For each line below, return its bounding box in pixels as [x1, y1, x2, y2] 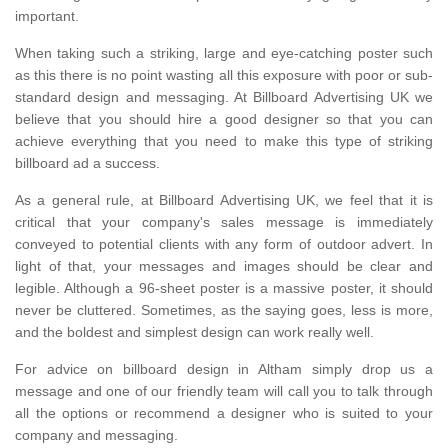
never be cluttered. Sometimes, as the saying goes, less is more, [15, 301, 433, 318]
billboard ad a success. [15, 154, 164, 171]
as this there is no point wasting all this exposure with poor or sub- [15, 66, 433, 83]
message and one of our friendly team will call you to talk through [15, 382, 433, 399]
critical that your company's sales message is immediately [15, 213, 433, 230]
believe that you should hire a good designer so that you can [15, 110, 433, 127]
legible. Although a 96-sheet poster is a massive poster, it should [15, 279, 433, 296]
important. [15, 7, 79, 24]
